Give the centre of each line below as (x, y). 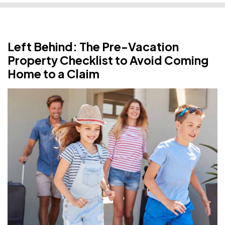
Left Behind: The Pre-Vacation (93, 46)
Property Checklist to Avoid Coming (108, 60)
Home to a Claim (53, 73)
